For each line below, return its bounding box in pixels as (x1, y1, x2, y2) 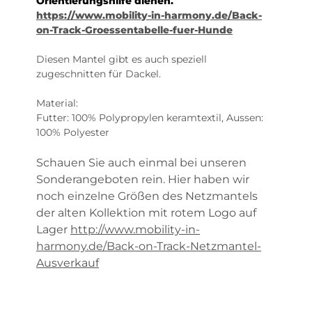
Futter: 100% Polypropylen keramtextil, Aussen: (36, 111, 263, 125)
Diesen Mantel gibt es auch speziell (36, 53, 207, 66)
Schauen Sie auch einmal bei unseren (36, 156, 247, 170)
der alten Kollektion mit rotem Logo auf (36, 206, 256, 220)
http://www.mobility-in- (70, 223, 200, 237)
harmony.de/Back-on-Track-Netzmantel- (36, 240, 261, 253)
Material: (36, 97, 78, 110)
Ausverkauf (36, 256, 99, 270)
